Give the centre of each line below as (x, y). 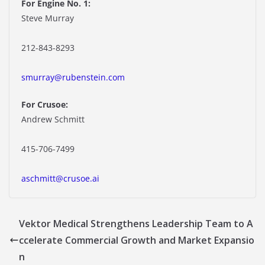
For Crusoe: (45, 105)
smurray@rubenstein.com (73, 77)
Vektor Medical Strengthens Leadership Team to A (136, 224)
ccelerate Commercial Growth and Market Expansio (137, 240)
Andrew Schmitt (53, 119)
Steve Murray (48, 18)
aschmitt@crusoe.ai (60, 179)
